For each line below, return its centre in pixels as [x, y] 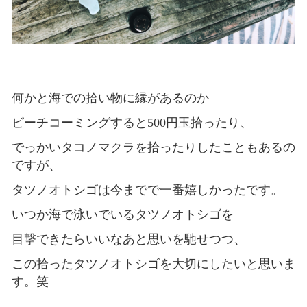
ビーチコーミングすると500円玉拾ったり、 [132, 122]
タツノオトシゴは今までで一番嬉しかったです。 [147, 189]
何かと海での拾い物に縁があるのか [110, 98]
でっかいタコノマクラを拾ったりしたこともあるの [153, 147]
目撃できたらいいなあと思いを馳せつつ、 [128, 239]
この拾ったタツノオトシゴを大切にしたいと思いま [153, 263]
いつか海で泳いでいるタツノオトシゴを [122, 214]
